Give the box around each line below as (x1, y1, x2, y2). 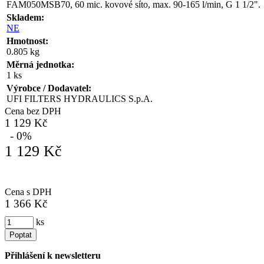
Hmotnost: (6, 35, 48, 46)
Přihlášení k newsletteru (5, 250, 101, 260)
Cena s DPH (5, 186, 52, 197)
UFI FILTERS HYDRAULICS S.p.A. (6, 93, 153, 104)
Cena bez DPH (5, 105, 61, 116)
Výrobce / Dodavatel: (6, 82, 91, 93)
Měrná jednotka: (6, 59, 74, 70)
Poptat (9, 230, 32, 239)
